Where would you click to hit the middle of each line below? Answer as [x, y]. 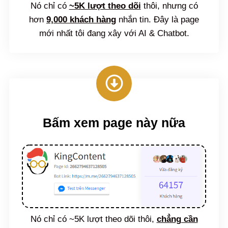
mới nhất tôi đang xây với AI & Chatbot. [114, 33]
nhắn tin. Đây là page [158, 19]
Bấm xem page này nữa [114, 122]
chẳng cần [177, 219]
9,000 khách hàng [81, 19]
